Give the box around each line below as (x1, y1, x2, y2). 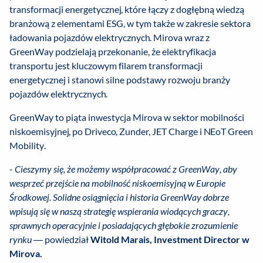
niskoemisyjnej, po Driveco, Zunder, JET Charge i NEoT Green (9, 126, 253, 137)
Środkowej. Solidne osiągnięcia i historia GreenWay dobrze (9, 191, 229, 203)
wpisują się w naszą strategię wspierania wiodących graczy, (9, 205, 230, 217)
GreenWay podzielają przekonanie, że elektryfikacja (9, 46, 216, 58)
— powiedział (32, 234, 90, 245)
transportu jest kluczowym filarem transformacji (9, 60, 203, 72)
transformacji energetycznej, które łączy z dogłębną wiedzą (9, 4, 244, 15)
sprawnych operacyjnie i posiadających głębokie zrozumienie (9, 220, 238, 231)
